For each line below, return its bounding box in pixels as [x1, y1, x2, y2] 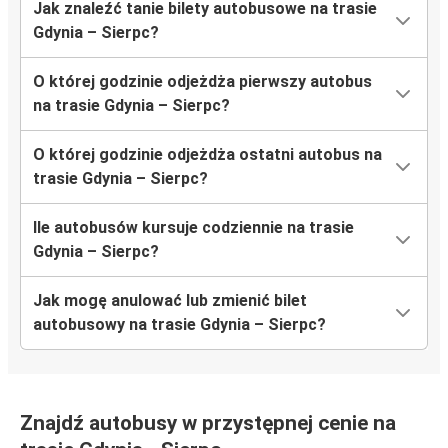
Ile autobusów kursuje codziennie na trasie [33, 218, 354, 238]
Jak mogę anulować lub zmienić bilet [33, 291, 307, 311]
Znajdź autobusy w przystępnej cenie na [20, 411, 396, 436]
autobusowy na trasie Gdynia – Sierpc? [33, 315, 326, 335]
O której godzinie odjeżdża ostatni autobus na [33, 145, 382, 165]
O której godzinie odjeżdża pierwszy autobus [33, 72, 372, 92]
